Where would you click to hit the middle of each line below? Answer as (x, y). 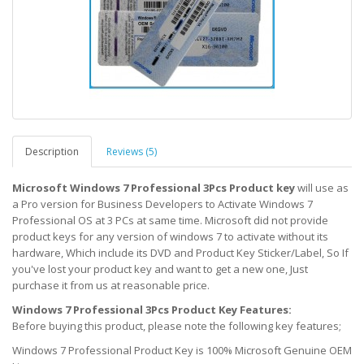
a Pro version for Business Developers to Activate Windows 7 (162, 204)
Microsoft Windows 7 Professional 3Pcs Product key (154, 188)
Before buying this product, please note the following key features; (177, 326)
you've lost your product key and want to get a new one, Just (160, 269)
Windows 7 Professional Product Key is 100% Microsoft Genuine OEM (182, 350)
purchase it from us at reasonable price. (111, 285)
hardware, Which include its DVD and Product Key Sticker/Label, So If (180, 253)
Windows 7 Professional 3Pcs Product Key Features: (152, 310)
